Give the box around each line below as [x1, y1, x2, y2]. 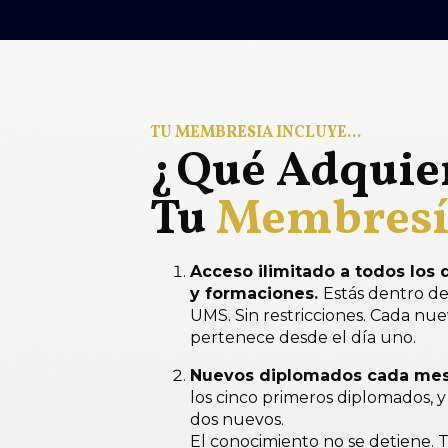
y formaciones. [189, 283, 323, 303]
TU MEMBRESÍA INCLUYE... [149, 121, 361, 144]
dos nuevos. [189, 409, 284, 429]
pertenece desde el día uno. [189, 327, 416, 347]
